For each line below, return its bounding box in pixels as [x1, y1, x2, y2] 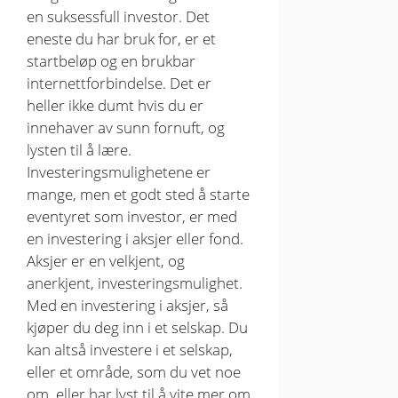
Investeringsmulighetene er [27, 161, 211, 182]
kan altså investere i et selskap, [27, 338, 233, 360]
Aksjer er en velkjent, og [27, 250, 185, 271]
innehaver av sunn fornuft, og [27, 116, 225, 138]
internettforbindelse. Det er [27, 72, 211, 93]
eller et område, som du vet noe [27, 361, 241, 382]
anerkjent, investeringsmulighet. [27, 272, 243, 293]
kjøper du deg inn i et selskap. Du [27, 316, 248, 338]
